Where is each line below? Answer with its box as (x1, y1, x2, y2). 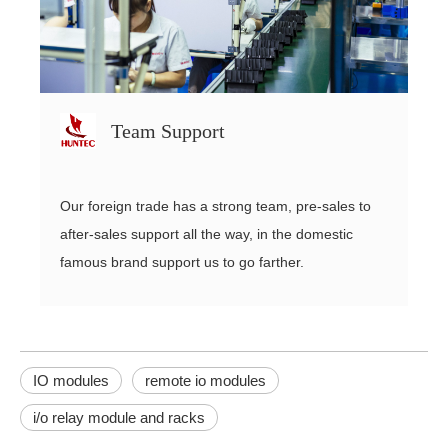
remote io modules (145, 371, 266, 389)
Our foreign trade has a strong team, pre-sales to (60, 197, 371, 214)
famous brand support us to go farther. (60, 253, 304, 270)
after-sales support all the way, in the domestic (60, 225, 353, 242)
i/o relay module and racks (33, 408, 205, 426)
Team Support (111, 119, 225, 142)
